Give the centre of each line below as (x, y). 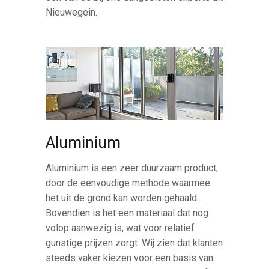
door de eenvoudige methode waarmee (128, 183)
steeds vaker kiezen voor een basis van (130, 258)
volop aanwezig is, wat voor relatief (120, 228)
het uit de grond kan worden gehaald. (122, 198)
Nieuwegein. (72, 12)
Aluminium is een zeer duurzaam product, (132, 168)
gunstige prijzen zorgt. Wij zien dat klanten (134, 243)
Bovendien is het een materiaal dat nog (127, 213)
